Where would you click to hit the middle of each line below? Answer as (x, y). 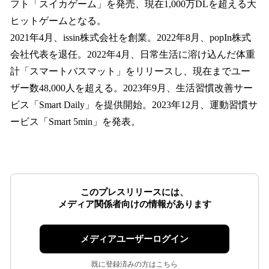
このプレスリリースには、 (134, 192)
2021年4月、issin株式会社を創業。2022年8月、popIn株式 (131, 38)
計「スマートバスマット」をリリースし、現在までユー (130, 71)
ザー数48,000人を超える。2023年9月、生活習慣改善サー (131, 88)
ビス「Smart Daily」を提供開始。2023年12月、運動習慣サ (134, 105)
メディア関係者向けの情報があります (134, 204)
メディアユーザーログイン (134, 239)
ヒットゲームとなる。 (58, 21)
